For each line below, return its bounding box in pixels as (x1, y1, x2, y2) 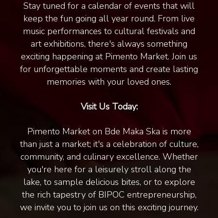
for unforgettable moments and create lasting (20, 63, 198, 75)
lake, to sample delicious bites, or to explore (23, 176, 195, 188)
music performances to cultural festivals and (23, 25, 195, 37)
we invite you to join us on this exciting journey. (19, 201, 199, 213)
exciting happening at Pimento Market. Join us (21, 51, 197, 62)
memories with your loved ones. (47, 76, 171, 88)
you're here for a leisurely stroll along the (27, 163, 191, 175)
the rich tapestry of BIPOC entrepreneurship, (21, 189, 197, 200)
